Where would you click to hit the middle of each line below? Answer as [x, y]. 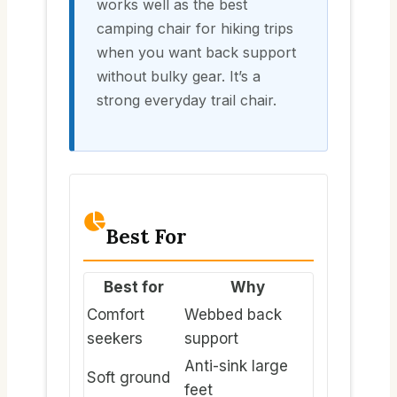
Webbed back [233, 314]
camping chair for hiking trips [195, 29]
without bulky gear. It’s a [179, 77]
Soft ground [128, 377]
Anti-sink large [236, 366]
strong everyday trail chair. [187, 101]
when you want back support [196, 53]
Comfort [116, 314]
